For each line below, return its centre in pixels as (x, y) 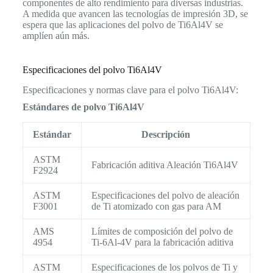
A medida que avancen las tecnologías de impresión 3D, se (135, 14)
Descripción (165, 135)
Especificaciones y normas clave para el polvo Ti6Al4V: (130, 90)
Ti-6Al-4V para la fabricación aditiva (162, 243)
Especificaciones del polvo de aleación (165, 196)
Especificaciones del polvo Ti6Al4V (92, 70)
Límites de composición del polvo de (162, 232)
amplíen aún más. (56, 36)
